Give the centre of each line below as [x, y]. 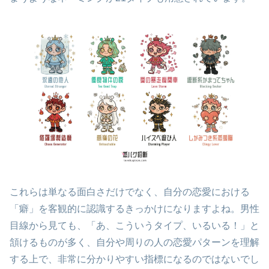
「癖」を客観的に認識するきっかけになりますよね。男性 [134, 208]
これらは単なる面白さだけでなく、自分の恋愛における [130, 192]
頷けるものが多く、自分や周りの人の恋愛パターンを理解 [134, 242]
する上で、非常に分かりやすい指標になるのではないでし [134, 259]
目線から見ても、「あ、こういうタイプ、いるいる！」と [134, 225]
